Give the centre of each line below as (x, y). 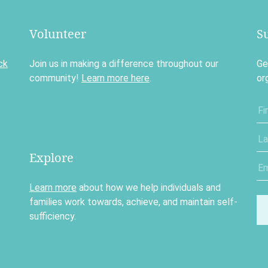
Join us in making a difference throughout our (124, 64)
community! (55, 78)
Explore (51, 158)
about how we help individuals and (148, 188)
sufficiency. (52, 216)
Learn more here (115, 78)
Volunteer (57, 34)
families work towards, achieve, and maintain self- (133, 202)
